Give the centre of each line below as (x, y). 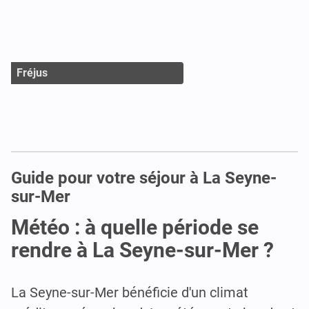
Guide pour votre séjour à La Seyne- (144, 178)
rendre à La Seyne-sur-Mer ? (142, 250)
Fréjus (32, 72)
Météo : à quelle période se (135, 228)
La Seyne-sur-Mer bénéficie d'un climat (130, 293)
